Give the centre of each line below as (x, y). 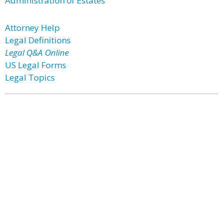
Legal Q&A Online (37, 53)
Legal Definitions (38, 40)
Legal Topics (30, 77)
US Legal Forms (36, 65)
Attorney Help (32, 28)
